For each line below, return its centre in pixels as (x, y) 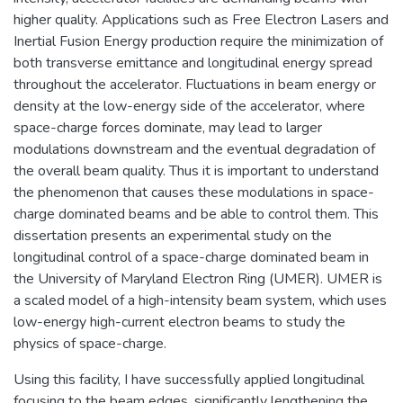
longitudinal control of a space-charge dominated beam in (191, 257)
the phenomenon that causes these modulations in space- (194, 192)
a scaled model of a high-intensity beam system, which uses (200, 300)
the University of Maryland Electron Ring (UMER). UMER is (198, 278)
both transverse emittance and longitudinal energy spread (193, 63)
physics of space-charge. (90, 343)
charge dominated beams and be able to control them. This (196, 214)
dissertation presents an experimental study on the (173, 235)
